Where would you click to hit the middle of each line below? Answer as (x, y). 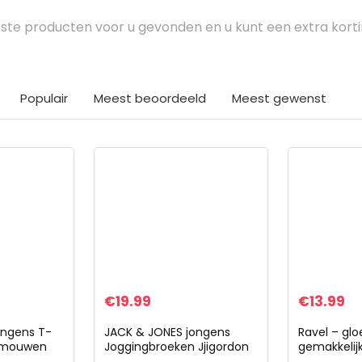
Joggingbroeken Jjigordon (176, 347)
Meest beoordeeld (150, 98)
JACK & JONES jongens (167, 332)
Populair (44, 98)
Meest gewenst (279, 98)
